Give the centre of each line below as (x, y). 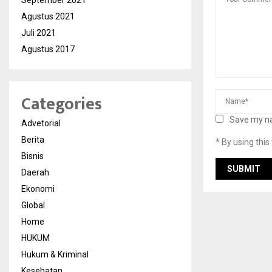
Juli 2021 (39, 33)
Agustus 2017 (48, 49)
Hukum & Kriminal (55, 254)
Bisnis (32, 156)
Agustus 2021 (48, 16)
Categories (62, 104)
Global (33, 205)
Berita (33, 140)
